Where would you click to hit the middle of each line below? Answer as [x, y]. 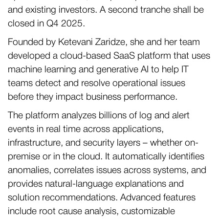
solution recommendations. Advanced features [102, 198]
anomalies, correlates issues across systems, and [107, 171]
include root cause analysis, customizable [91, 212]
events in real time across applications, [86, 130]
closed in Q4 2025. [46, 24]
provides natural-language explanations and [96, 184]
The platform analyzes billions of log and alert [99, 116]
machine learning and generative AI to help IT [98, 70]
